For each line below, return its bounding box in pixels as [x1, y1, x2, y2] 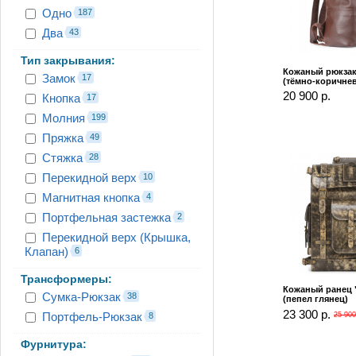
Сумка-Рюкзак [42, 289, 121, 304]
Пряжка [42, 130, 83, 145]
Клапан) [25, 244, 68, 258]
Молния [42, 110, 85, 125]
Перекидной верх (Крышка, [42, 230, 191, 244]
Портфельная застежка [42, 210, 171, 224]
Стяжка [42, 150, 83, 164]
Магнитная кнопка [42, 190, 140, 204]
